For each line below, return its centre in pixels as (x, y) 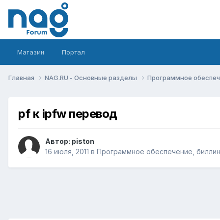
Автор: (58, 141)
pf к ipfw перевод (68, 113)
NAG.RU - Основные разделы (92, 77)
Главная (22, 77)
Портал (73, 52)
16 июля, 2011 (67, 152)
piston (83, 141)
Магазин (31, 52)
